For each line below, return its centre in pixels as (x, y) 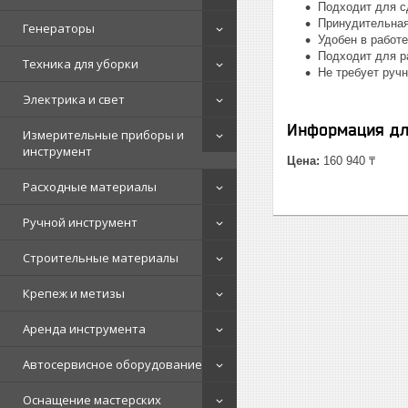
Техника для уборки (81, 64)
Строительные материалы (101, 258)
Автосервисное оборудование (112, 364)
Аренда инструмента (84, 329)
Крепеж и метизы (74, 293)
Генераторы (59, 28)
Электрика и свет (74, 99)
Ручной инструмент (80, 222)
